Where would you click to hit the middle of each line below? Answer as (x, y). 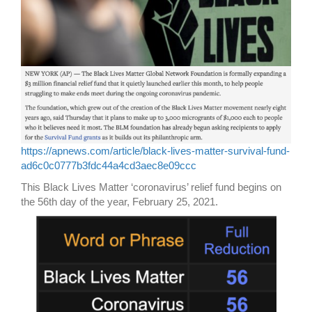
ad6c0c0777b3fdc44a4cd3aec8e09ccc (109, 166)
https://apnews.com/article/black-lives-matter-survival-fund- (155, 151)
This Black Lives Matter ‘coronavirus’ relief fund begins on (151, 187)
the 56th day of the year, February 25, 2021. (119, 202)
